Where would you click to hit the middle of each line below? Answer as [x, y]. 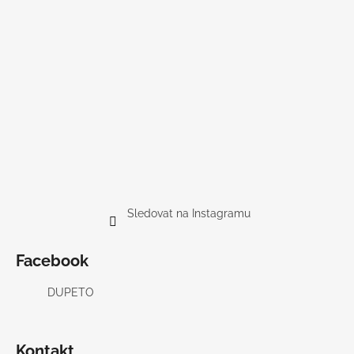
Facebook [52, 260]
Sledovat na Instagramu [189, 213]
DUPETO [71, 292]
